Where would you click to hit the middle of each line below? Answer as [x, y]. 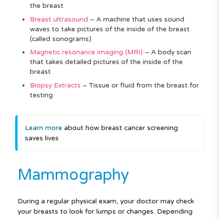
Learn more [43, 128]
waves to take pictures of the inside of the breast [109, 29]
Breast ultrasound [59, 19]
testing [41, 95]
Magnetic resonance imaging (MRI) [86, 52]
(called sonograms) [60, 39]
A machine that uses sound [140, 19]
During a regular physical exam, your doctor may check [106, 201]
